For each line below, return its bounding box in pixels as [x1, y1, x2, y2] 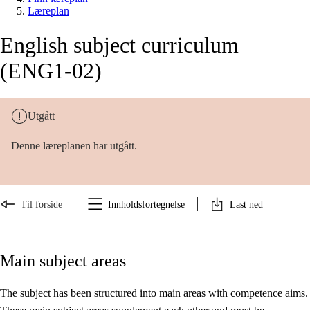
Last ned [230, 199, 263, 210]
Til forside [21, 199, 62, 210]
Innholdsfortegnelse [108, 199, 185, 210]
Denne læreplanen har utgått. [11, 140, 137, 152]
